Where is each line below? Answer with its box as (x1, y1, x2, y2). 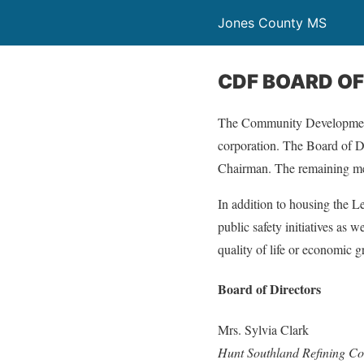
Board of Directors (218, 279, 321, 299)
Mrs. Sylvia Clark (218, 320, 309, 338)
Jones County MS (218, 15, 327, 31)
